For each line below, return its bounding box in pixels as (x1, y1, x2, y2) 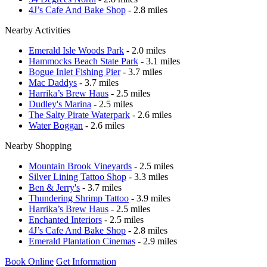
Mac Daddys (29, 77, 77, 88)
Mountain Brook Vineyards (29, 160, 132, 171)
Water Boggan (29, 120, 83, 131)
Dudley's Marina (29, 98, 91, 109)
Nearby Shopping (5, 140, 72, 151)
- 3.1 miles (138, 55, 180, 66)
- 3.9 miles (129, 193, 170, 203)
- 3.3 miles (126, 171, 168, 182)
